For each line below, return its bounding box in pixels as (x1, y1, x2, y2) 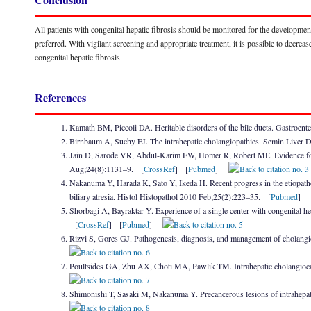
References (35, 90, 86, 106)
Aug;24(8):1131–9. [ (69, 163, 144, 174)
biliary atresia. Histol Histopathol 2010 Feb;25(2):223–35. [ (69, 191, 271, 202)
